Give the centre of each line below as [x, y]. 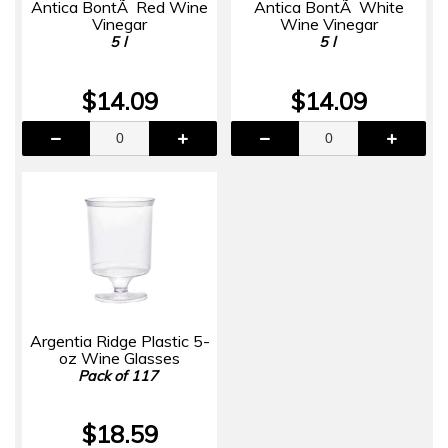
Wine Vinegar [328, 23]
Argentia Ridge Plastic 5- [119, 340]
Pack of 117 [117, 375]
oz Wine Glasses [119, 357]
